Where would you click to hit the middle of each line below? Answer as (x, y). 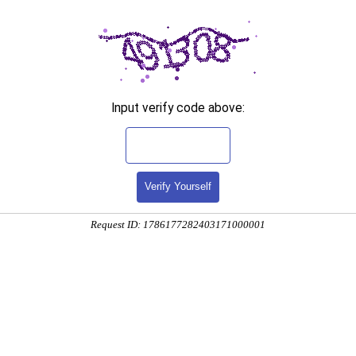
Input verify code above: (178, 108)
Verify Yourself (178, 187)
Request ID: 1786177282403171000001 (178, 225)
